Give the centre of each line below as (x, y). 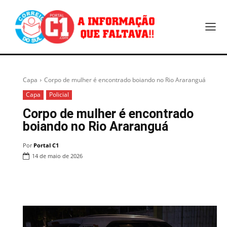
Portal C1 (46, 145)
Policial (59, 94)
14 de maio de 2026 (57, 156)
